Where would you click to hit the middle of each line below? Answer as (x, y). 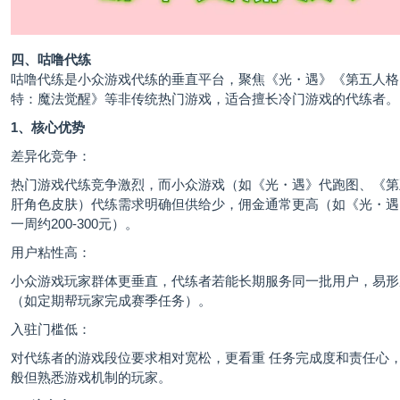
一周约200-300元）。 (75, 224)
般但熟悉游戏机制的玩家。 (91, 378)
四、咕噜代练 (51, 60)
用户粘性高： (51, 253)
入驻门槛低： (51, 329)
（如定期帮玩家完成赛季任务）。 (111, 301)
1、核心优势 (48, 128)
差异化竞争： (51, 156)
